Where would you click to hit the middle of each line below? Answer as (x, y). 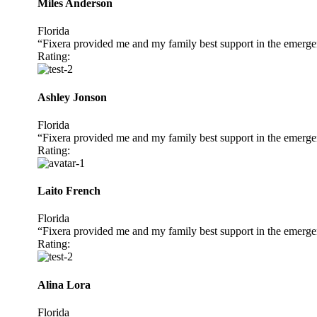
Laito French (69, 191)
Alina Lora (64, 284)
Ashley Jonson (72, 97)
